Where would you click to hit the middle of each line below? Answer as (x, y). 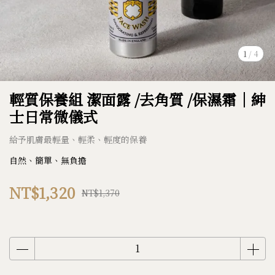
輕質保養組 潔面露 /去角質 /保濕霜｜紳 (137, 99)
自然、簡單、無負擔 (48, 160)
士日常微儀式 (53, 116)
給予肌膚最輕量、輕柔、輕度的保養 (78, 139)
